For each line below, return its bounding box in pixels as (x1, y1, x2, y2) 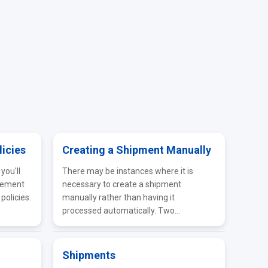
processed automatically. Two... (62, 206, 181, 215)
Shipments (62, 249, 116, 261)
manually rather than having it (62, 193, 175, 202)
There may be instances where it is (62, 166, 194, 176)
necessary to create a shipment (62, 179, 182, 189)
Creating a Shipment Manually (62, 144, 212, 156)
